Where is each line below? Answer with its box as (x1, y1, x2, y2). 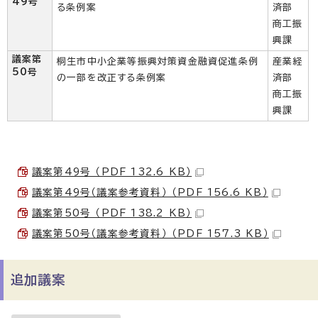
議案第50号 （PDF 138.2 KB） (32, 208, 192, 218)
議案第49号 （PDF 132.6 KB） (32, 167, 192, 177)
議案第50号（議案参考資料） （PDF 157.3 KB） (32, 229, 269, 238)
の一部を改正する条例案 (57, 73, 167, 82)
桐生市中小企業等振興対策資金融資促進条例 (57, 57, 258, 66)
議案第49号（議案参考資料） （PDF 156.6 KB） (32, 187, 268, 197)
